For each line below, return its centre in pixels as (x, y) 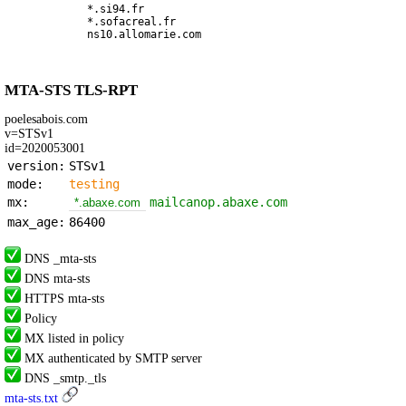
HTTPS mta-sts (63, 298)
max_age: (36, 222)
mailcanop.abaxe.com (218, 202)
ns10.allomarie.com (144, 35)
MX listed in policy (72, 338)
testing (94, 184)
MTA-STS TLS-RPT (71, 90)
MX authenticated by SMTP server (111, 358)
